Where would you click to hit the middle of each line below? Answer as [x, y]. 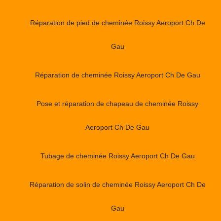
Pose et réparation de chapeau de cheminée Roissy [117, 103]
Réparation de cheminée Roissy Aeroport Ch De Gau [117, 75]
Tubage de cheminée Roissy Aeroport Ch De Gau [117, 156]
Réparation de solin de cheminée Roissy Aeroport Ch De [117, 184]
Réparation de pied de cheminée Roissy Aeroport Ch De [117, 22]
